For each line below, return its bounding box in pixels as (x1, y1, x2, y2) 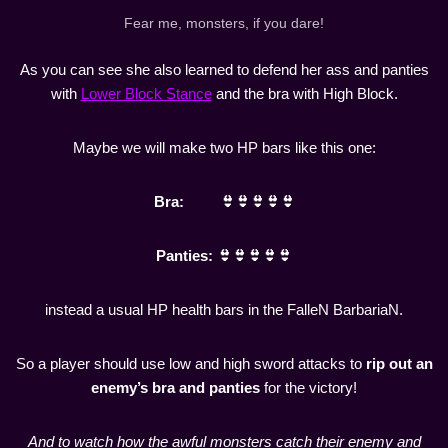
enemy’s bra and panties (91, 379, 260, 396)
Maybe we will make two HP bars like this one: (72, 139, 376, 156)
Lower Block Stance (80, 85, 212, 102)
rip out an (365, 355, 433, 372)
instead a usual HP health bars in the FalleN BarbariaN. (45, 301, 403, 318)
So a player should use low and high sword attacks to (15, 355, 366, 372)
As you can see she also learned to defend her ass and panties (19, 61, 429, 78)
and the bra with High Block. (211, 85, 398, 102)
